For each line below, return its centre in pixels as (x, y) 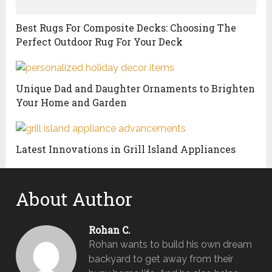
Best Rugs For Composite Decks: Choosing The (126, 28)
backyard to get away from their (161, 259)
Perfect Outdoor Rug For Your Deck (100, 42)
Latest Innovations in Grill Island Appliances (126, 149)
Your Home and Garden (72, 103)
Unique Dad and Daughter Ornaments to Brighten (136, 89)
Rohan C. (110, 230)
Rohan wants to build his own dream (171, 245)
